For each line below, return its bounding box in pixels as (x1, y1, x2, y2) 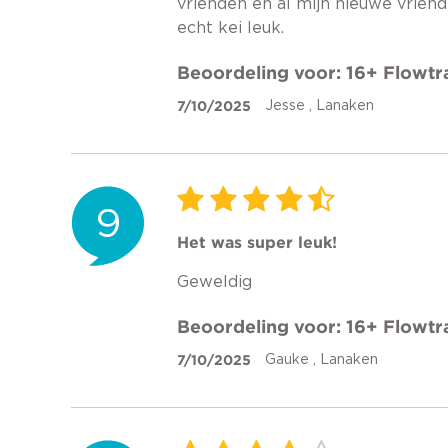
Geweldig (177, 274, 252, 290)
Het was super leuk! (177, 233, 337, 251)
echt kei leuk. (177, 20, 284, 36)
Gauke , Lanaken (265, 353, 378, 367)
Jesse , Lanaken (265, 99, 374, 113)
